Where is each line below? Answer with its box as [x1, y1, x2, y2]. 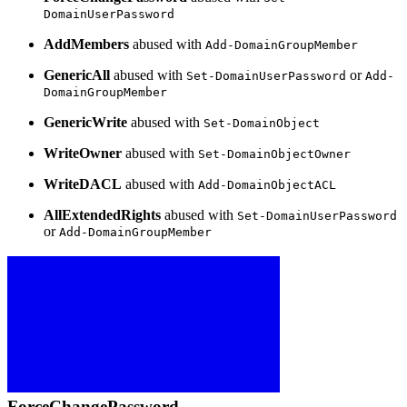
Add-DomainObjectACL [198, 177, 336, 192]
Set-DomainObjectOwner [198, 146, 351, 161]
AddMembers [44, 35, 129, 52]
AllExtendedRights [44, 206, 161, 223]
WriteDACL [44, 175, 122, 192]
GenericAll [44, 66, 110, 83]
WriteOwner [44, 144, 122, 161]
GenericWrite [44, 114, 127, 130]
